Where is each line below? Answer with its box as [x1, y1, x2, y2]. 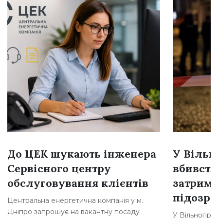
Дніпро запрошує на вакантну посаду [7, 207, 140, 216]
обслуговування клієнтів [7, 176, 151, 190]
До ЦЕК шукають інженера [7, 146, 156, 161]
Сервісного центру [7, 161, 111, 175]
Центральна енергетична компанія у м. [7, 196, 143, 205]
